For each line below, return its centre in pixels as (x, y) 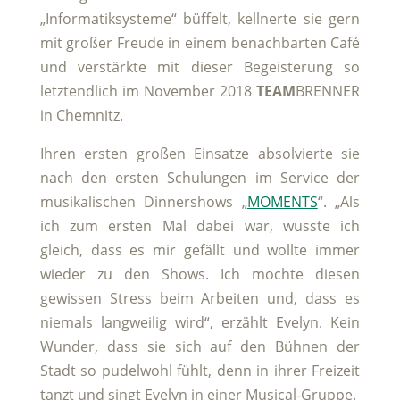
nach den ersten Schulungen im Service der (200, 178)
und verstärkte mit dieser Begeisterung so (200, 67)
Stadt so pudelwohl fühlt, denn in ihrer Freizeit (200, 371)
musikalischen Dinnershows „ (143, 202)
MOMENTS (282, 202)
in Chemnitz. (81, 116)
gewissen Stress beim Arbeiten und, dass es (200, 299)
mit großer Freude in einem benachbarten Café (200, 43)
